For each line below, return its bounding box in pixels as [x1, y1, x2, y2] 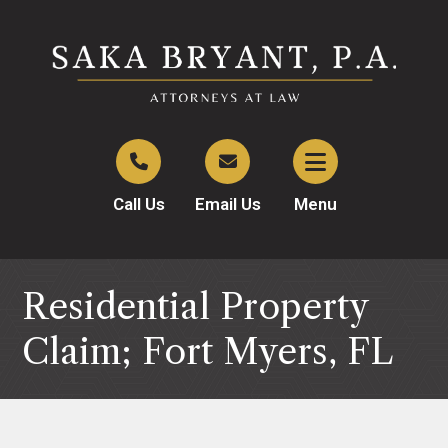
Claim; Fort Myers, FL [22, 330, 394, 373]
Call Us [112, 194, 165, 214]
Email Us [194, 194, 261, 214]
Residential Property [22, 285, 369, 328]
